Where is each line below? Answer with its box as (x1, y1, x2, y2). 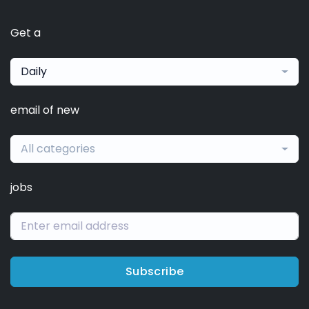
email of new (10, 102, 79, 119)
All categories (21, 141, 95, 157)
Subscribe (125, 263, 184, 280)
